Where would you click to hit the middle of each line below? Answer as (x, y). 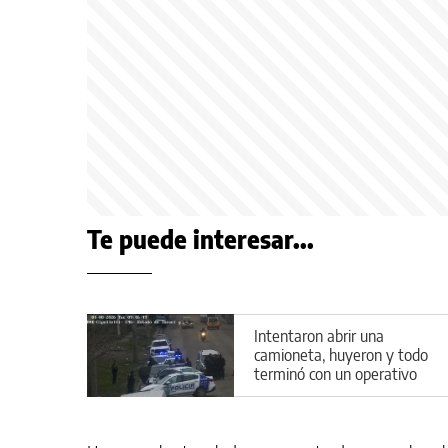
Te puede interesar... (200, 239)
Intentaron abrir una (319, 335)
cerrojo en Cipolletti (316, 392)
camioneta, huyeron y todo (341, 354)
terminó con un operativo (335, 373)
